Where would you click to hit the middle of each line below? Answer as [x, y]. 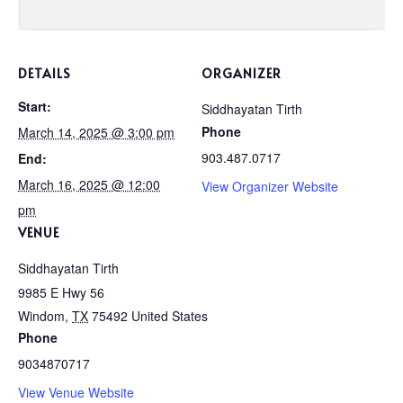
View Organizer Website [270, 187]
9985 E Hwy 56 [61, 293]
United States [170, 316]
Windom [41, 316]
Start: [35, 107]
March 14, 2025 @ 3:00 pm [96, 133]
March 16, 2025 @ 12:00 [89, 185]
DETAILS [45, 74]
